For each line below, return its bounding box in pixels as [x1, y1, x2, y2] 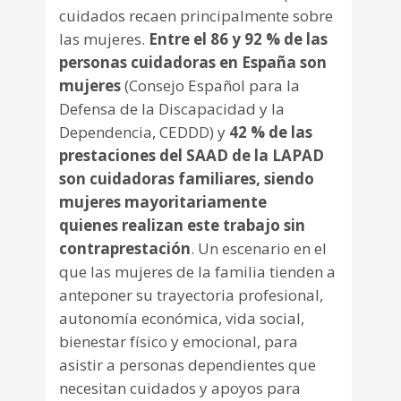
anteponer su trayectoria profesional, [59, 285, 323, 306]
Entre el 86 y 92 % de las [149, 29, 328, 50]
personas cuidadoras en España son [59, 52, 327, 73]
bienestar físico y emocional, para [59, 331, 298, 353]
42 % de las [229, 122, 312, 143]
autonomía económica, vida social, [59, 308, 304, 329]
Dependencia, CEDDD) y [59, 122, 229, 143]
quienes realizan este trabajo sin [59, 215, 305, 236]
